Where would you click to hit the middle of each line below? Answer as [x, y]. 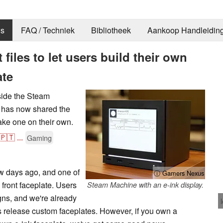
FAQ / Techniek [48, 30]
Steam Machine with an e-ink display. [145, 184]
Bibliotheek [111, 30]
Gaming [39, 137]
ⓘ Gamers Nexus [179, 173]
